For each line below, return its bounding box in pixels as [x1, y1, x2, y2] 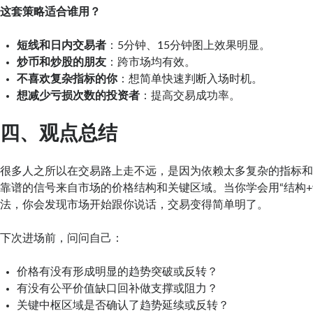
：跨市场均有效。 [106, 56, 196, 68]
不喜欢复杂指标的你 [17, 73, 118, 85]
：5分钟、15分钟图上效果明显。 [106, 39, 271, 51]
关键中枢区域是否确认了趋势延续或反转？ [17, 299, 230, 311]
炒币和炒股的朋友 [17, 56, 107, 68]
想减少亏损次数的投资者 [17, 89, 140, 101]
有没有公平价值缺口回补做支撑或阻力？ [17, 282, 219, 294]
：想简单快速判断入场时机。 [117, 73, 263, 85]
